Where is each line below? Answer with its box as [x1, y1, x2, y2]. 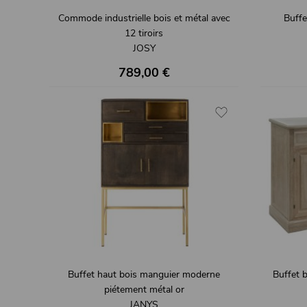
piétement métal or [103, 283, 184, 297]
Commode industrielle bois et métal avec [58, 11, 230, 25]
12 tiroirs [125, 26, 163, 40]
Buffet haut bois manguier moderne [68, 268, 220, 282]
